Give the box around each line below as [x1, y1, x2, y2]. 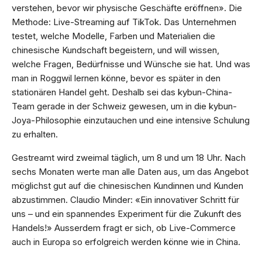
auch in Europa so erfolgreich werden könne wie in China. [12, 236, 240, 248]
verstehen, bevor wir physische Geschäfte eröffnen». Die [12, 2, 242, 14]
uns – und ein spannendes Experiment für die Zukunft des [12, 208, 242, 220]
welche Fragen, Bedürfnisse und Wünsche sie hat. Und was [12, 58, 250, 70]
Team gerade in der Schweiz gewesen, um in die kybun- [12, 101, 237, 112]
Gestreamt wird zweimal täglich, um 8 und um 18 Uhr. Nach [12, 152, 246, 164]
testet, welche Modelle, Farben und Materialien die [12, 30, 215, 42]
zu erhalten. [12, 129, 58, 140]
